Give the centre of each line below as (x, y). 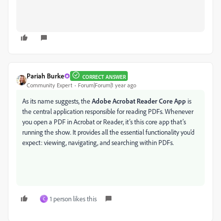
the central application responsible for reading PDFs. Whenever (108, 111)
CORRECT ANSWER (104, 77)
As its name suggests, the (57, 101)
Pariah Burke (45, 76)
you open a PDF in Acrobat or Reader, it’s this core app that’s (104, 122)
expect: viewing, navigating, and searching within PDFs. (98, 142)
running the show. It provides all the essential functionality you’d (108, 132)
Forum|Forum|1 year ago (107, 85)
